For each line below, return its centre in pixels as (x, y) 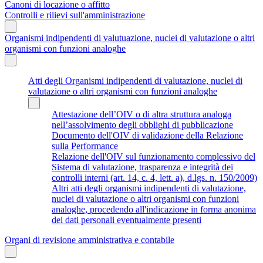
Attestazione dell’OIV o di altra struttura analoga (141, 114)
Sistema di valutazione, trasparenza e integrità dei (142, 167)
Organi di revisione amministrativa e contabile (90, 240)
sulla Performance (85, 146)
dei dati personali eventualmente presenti (127, 220)
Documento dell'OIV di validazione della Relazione (147, 135)
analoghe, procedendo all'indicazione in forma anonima (154, 209)
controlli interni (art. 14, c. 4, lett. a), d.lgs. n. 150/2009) (154, 177)
